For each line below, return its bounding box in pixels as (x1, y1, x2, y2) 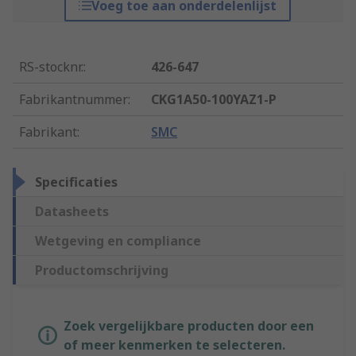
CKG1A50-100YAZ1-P (151, 91, 277, 109)
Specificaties (35, 173, 118, 192)
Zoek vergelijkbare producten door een (64, 317, 314, 335)
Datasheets (35, 203, 109, 221)
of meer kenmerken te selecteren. (64, 336, 285, 354)
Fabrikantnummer (19, 91, 128, 109)
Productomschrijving (35, 261, 168, 280)
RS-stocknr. (19, 58, 83, 76)
